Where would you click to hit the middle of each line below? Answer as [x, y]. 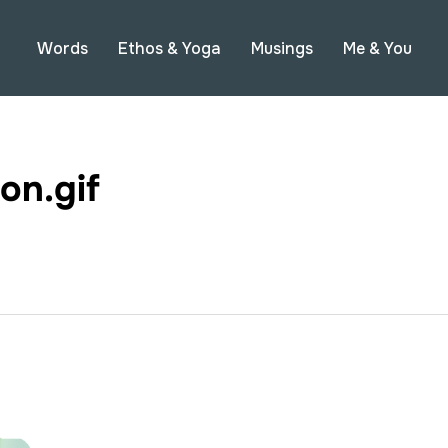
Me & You [377, 48]
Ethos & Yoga [169, 48]
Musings [281, 48]
